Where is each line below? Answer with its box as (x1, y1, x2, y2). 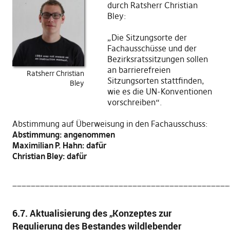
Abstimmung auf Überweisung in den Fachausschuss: (12, 119, 208, 129)
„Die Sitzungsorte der (107, 32, 187, 43)
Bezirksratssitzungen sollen (107, 54, 208, 64)
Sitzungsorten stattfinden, (107, 75, 204, 86)
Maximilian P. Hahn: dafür (12, 140, 106, 150)
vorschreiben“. (107, 97, 162, 107)
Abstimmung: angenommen (12, 129, 115, 140)
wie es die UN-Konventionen (107, 86, 212, 97)
